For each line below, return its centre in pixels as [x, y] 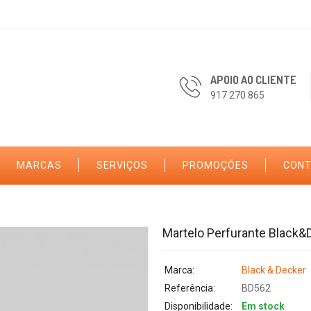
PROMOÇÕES [216, 165]
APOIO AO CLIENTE [253, 79]
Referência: [190, 288]
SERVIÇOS [122, 165]
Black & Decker [274, 270]
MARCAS [39, 165]
